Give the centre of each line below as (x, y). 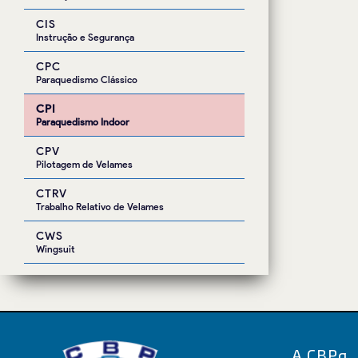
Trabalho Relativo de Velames (100, 207)
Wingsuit (56, 249)
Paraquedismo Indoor (83, 122)
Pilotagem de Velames (84, 164)
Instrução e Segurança (85, 37)
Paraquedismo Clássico (87, 80)
